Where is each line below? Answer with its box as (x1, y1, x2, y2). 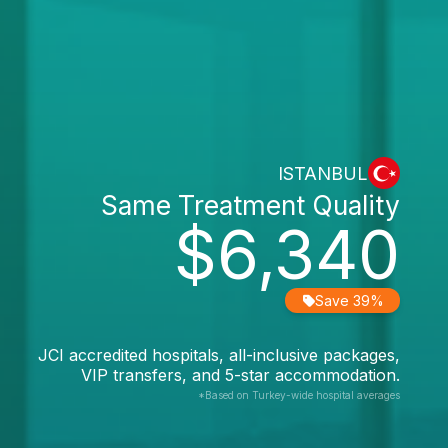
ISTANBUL (278, 162, 368, 184)
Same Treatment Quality (101, 189, 400, 221)
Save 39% (315, 292, 384, 309)
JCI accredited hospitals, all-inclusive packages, (38, 345, 400, 365)
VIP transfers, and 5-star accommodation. (81, 365, 400, 385)
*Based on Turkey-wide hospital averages (198, 389, 400, 401)
